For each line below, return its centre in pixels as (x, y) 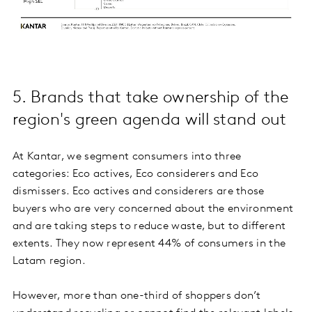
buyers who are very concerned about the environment (153, 209)
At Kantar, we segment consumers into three (127, 156)
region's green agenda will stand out (150, 120)
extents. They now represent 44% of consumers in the (149, 243)
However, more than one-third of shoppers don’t (137, 296)
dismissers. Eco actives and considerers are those (139, 191)
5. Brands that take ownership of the (151, 98)
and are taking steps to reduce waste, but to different (149, 226)
